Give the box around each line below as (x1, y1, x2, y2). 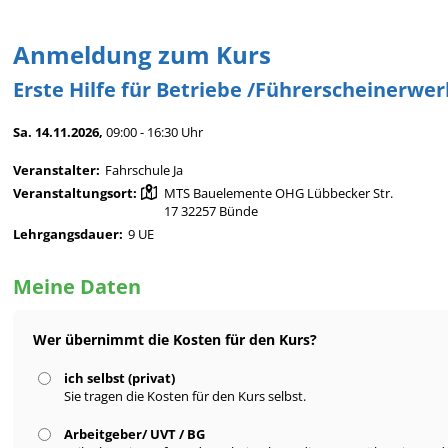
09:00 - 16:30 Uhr (106, 123, 204, 142)
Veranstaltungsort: (13, 184, 138, 203)
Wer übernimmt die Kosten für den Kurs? (33, 330, 318, 350)
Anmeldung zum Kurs (13, 38, 272, 72)
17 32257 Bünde (164, 202, 259, 221)
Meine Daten (13, 273, 142, 301)
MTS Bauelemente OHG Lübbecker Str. (164, 184, 394, 203)
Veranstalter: (13, 161, 101, 180)
